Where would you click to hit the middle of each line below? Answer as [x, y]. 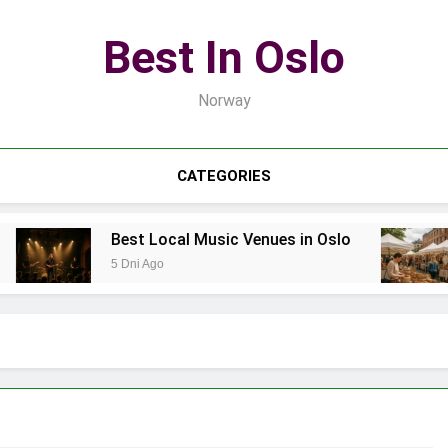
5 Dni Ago [105, 264]
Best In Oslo [224, 57]
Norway [224, 100]
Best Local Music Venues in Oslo [198, 240]
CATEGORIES [223, 176]
